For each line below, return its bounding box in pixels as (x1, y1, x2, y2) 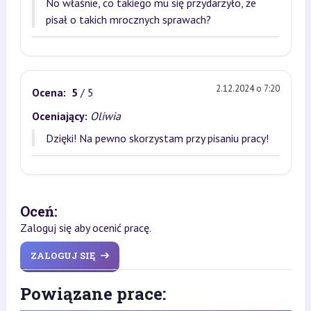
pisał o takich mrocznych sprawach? (45, 12, 211, 26)
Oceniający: (31, 109, 87, 123)
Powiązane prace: (19, 283, 166, 305)
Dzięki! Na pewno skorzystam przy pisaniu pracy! (45, 131, 269, 145)
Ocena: (31, 85, 66, 99)
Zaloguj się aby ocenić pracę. (19, 221, 151, 235)
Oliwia (90, 109, 121, 123)
